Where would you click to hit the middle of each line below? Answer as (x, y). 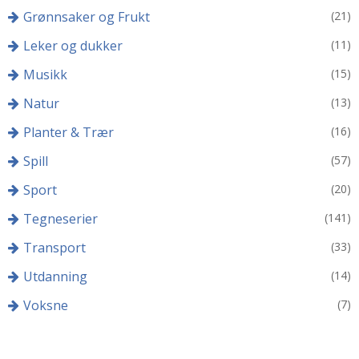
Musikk (45, 75)
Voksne (46, 306)
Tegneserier (61, 219)
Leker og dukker (73, 46)
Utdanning (55, 277)
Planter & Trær (69, 133)
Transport (54, 248)
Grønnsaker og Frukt (87, 17)
